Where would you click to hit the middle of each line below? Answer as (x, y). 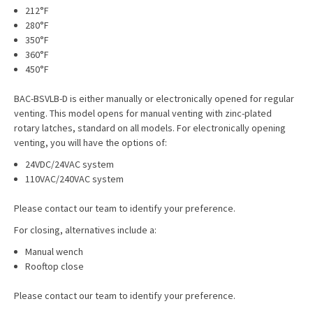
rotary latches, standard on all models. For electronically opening (150, 128)
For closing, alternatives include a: (86, 230)
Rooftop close (56, 266)
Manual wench (56, 252)
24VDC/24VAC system (71, 164)
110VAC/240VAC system (76, 179)
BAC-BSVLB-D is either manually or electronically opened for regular (154, 99)
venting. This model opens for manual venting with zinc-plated (143, 113)
